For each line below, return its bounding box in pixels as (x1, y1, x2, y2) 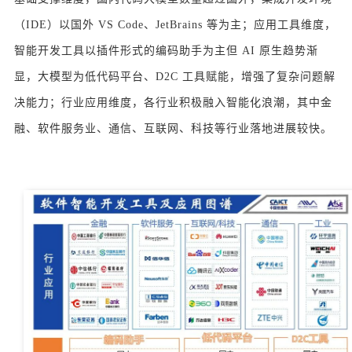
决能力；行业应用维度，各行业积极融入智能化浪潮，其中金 (14, 96, 332, 108)
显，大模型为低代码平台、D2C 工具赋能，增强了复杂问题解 (14, 70, 335, 82)
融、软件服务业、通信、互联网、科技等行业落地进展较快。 (14, 122, 332, 134)
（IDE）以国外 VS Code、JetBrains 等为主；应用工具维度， (14, 18, 336, 31)
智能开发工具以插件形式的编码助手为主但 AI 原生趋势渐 (14, 44, 318, 57)
